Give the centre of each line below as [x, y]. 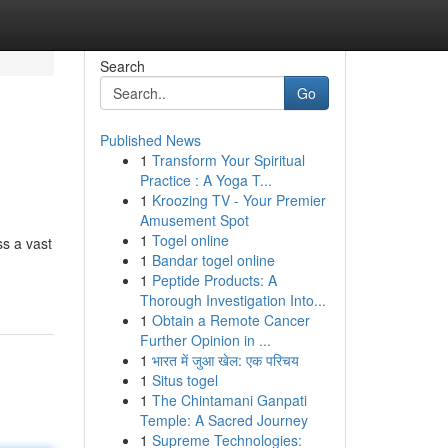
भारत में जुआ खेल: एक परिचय [225, 360]
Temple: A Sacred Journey [223, 420]
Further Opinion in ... [205, 340]
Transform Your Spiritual [228, 160]
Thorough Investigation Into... [232, 300]
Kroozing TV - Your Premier [238, 200]
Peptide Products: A [214, 280]
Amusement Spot [194, 220]
